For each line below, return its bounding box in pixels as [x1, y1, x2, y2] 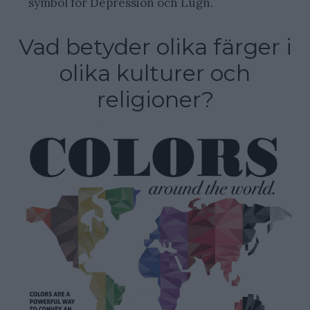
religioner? [96, 85, 214, 113]
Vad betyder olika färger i [18, 33, 292, 60]
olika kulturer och [60, 59, 250, 86]
